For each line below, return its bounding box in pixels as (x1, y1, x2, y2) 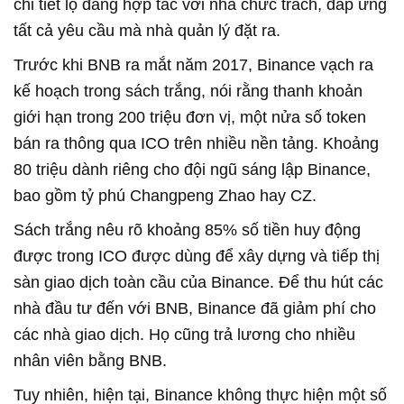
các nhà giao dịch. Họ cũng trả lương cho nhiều (14, 325, 355, 344)
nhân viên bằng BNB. (14, 351, 167, 370)
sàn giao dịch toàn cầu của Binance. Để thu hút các (14, 272, 383, 291)
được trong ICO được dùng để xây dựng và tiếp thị (14, 246, 380, 265)
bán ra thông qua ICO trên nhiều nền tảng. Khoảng (14, 133, 379, 152)
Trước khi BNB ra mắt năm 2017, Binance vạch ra (14, 55, 373, 74)
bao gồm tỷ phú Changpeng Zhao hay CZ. (14, 186, 317, 205)
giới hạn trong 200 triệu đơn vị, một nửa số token (14, 107, 366, 126)
